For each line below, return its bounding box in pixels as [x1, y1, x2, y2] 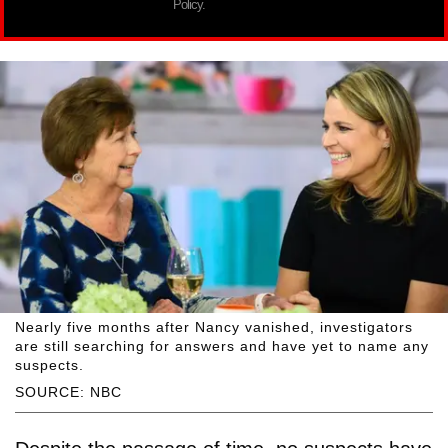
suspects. [15, 357, 84, 374]
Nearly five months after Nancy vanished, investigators [15, 319, 413, 336]
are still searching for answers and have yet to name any [15, 338, 429, 355]
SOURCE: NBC [15, 384, 122, 401]
